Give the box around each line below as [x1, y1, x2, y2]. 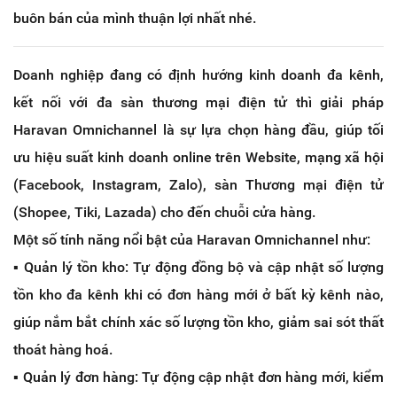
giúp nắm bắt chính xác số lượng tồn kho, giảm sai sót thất [13, 313, 384, 331]
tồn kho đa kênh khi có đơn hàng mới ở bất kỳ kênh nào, [13, 285, 384, 303]
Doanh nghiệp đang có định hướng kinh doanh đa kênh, [13, 66, 384, 83]
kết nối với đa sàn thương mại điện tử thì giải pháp [13, 93, 384, 111]
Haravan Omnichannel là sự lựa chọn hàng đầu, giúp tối [13, 121, 384, 138]
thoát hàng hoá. [13, 340, 113, 358]
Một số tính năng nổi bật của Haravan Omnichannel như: [13, 230, 370, 248]
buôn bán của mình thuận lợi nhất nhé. [13, 9, 256, 27]
